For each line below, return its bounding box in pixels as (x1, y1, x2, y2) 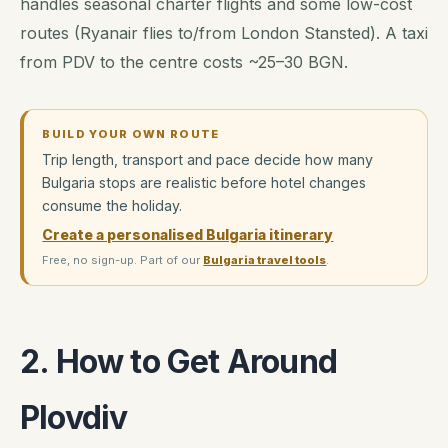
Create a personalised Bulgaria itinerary (42, 225, 334, 243)
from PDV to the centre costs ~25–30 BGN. (20, 51, 348, 72)
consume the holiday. (42, 197, 183, 215)
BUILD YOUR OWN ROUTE (42, 126, 220, 141)
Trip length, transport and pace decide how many (42, 151, 374, 169)
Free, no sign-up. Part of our (42, 253, 204, 268)
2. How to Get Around (20, 342, 337, 382)
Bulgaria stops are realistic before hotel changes (42, 174, 367, 192)
